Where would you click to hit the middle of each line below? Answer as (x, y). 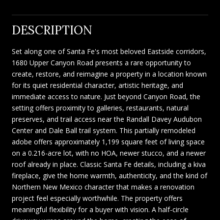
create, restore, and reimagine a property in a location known (109, 74)
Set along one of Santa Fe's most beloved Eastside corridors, (109, 51)
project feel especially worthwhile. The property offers (97, 198)
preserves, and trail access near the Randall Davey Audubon (107, 119)
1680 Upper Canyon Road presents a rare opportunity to (101, 62)
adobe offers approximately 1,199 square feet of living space (108, 141)
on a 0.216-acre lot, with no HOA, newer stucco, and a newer (109, 153)
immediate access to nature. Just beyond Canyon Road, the (106, 96)
